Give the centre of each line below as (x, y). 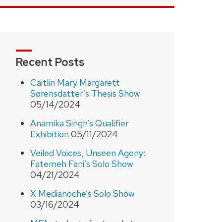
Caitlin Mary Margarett (75, 82)
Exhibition (49, 134)
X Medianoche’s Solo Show (82, 193)
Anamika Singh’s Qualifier (79, 123)
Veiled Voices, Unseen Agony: (87, 153)
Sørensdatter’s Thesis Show (85, 93)
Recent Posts (50, 62)
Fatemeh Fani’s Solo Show (82, 164)
